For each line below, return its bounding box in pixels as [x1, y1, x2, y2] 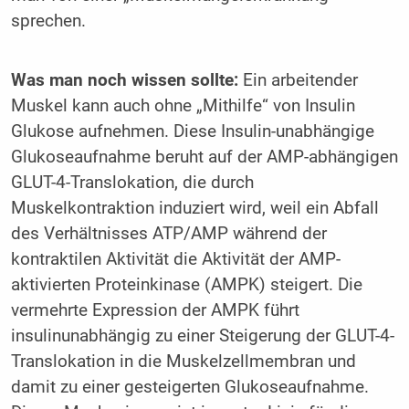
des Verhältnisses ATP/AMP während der [10, 224, 327, 245]
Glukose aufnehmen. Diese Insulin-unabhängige [10, 121, 374, 142]
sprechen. [10, 10, 86, 31]
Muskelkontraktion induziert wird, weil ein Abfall [10, 198, 379, 219]
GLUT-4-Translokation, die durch [10, 173, 254, 194]
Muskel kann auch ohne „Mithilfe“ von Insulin [10, 96, 355, 117]
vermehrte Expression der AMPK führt [10, 300, 299, 321]
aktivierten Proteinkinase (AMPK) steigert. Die [10, 275, 362, 296]
